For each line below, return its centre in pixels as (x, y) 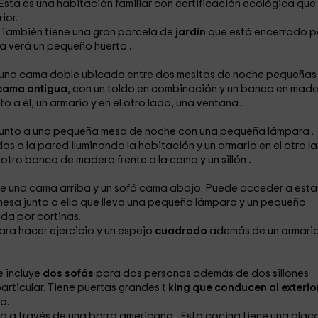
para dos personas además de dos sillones (202, 274)
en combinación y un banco (206, 89)
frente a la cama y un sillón (182, 160)
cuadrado (182, 231)
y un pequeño (272, 203)
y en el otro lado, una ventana (165, 103)
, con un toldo (102, 89)
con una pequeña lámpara (245, 132)
